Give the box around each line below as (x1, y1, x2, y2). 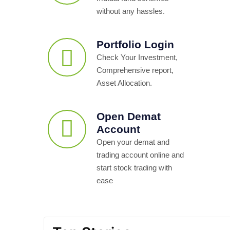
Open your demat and (97, 137, 169, 146)
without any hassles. (97, 6, 165, 15)
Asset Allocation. (97, 78, 152, 87)
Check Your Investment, (97, 52, 178, 62)
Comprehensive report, (97, 65, 174, 74)
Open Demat (97, 110, 161, 122)
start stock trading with (97, 163, 172, 172)
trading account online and (97, 150, 184, 159)
